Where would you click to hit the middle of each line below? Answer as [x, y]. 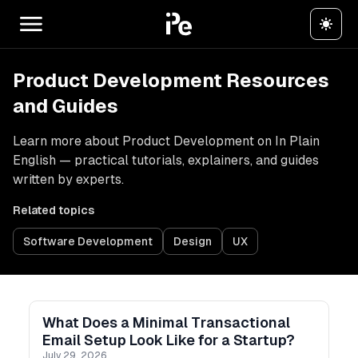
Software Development [88, 241]
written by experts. [68, 179]
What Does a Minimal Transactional [166, 322]
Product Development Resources [171, 80]
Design [193, 241]
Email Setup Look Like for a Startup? [169, 340]
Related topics [54, 210]
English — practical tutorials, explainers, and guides [166, 160]
